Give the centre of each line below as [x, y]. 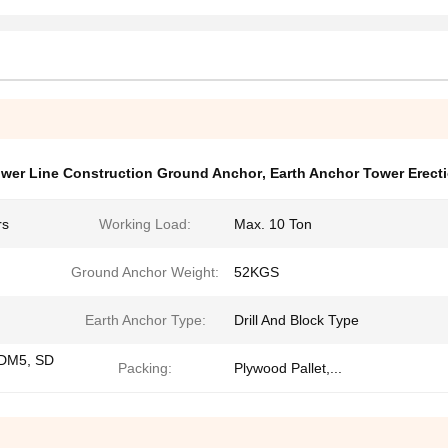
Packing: [145, 368]
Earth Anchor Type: [145, 320]
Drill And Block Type [296, 320]
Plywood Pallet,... [288, 368]
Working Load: [145, 224]
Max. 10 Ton [273, 224]
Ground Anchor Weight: [145, 272]
